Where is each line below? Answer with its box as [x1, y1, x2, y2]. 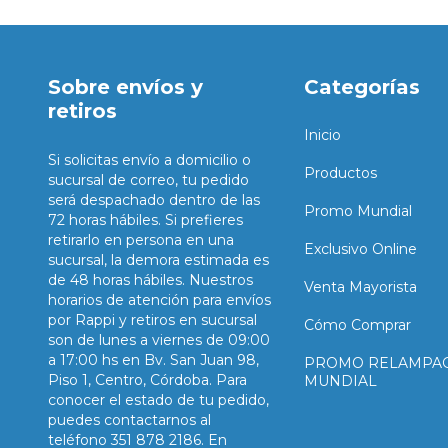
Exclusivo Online [303, 239, 417, 258]
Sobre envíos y [48, 74, 203, 99]
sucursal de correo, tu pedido [48, 170, 249, 189]
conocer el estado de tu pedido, [48, 390, 269, 409]
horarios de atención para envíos [48, 290, 271, 309]
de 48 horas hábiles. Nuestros [48, 270, 253, 289]
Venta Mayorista [303, 277, 417, 296]
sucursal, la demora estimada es [48, 250, 269, 269]
